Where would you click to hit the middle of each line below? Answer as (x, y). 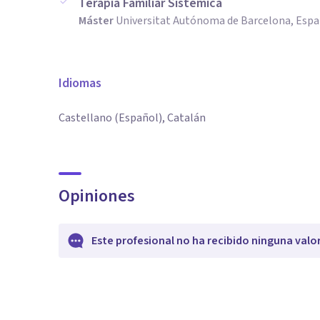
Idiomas (80, 83)
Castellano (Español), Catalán (132, 118)
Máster (96, 21)
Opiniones (97, 196)
